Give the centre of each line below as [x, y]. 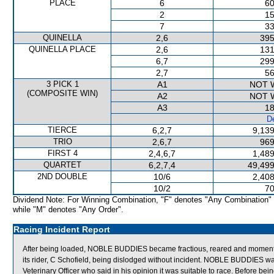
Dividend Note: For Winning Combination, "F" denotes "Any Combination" [142, 200]
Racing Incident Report [62, 229]
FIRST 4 [62, 153]
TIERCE [62, 130]
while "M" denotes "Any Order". [68, 209]
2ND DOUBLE [62, 176]
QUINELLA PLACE [62, 49]
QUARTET [62, 165]
